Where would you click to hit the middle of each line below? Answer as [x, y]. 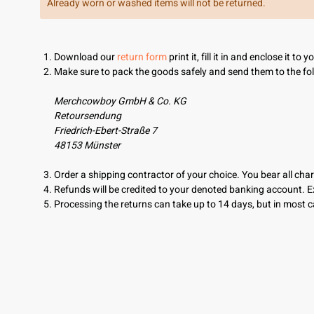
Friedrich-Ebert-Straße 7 [105, 131]
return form [142, 57]
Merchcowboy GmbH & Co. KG [120, 101]
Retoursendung [88, 116]
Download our [86, 57]
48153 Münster [87, 145]
